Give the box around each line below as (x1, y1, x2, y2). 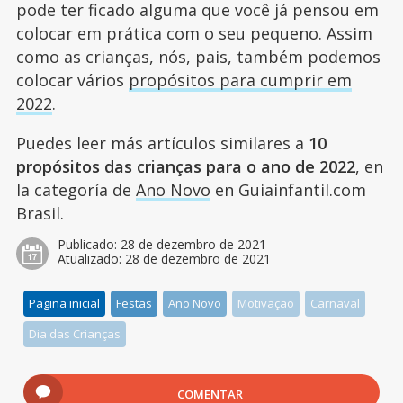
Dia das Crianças (29, 326, 121, 343)
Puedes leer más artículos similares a (15, 132, 309, 155)
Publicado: (57, 236, 121, 254)
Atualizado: (57, 250, 125, 268)
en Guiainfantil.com (210, 179, 366, 201)
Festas (116, 295, 153, 312)
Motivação (237, 295, 295, 312)
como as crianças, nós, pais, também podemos (15, 46, 381, 68)
